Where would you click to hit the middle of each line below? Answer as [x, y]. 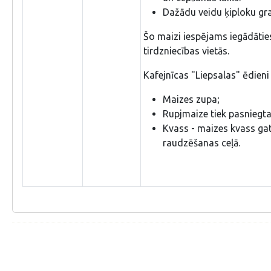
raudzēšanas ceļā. [201, 143]
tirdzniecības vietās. [186, 51]
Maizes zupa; [191, 100]
